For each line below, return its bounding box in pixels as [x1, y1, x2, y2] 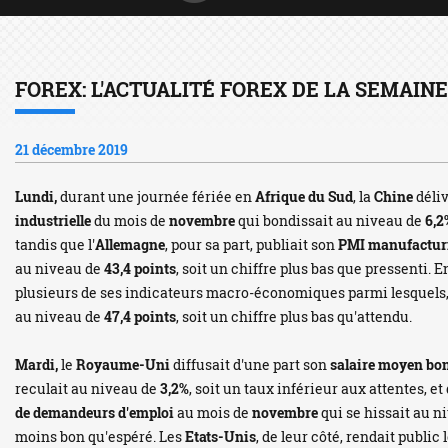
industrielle [15, 211, 91, 230]
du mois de [91, 211, 169, 230]
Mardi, [15, 355, 58, 374]
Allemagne [95, 235, 165, 254]
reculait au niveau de [15, 379, 160, 398]
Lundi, [15, 187, 57, 206]
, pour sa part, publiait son [165, 235, 338, 254]
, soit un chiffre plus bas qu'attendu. [176, 307, 412, 326]
